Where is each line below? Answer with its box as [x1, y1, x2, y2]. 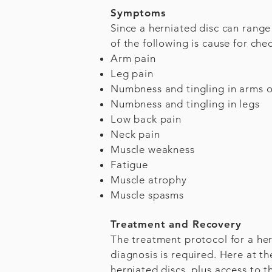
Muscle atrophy [110, 174, 187, 186]
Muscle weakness [110, 143, 195, 155]
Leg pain [110, 67, 154, 80]
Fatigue [110, 158, 148, 171]
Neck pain [110, 128, 160, 140]
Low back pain [110, 113, 182, 125]
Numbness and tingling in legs [110, 98, 260, 110]
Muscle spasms [110, 189, 185, 201]
